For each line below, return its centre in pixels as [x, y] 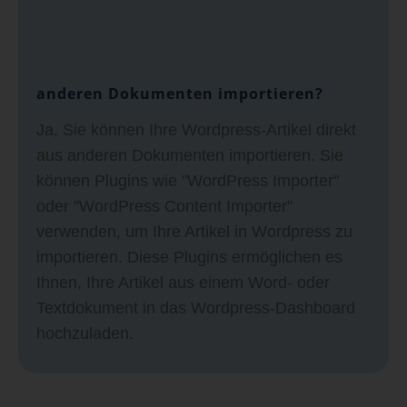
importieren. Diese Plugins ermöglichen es [189, 257]
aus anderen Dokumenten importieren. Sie [190, 155]
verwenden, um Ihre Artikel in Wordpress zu [194, 231]
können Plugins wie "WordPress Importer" [188, 180]
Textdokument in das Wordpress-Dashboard [196, 308]
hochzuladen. [85, 333]
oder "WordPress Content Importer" [164, 206]
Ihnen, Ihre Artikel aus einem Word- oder [183, 282]
